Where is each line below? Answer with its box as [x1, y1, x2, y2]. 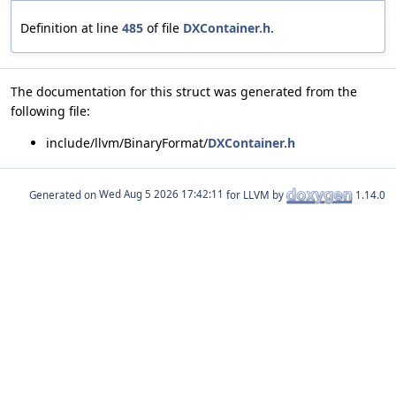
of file [143, 19, 183, 36]
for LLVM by [224, 187, 286, 202]
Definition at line [20, 19, 122, 36]
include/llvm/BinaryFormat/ [46, 133, 208, 151]
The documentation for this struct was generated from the [11, 82, 357, 100]
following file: [11, 102, 90, 119]
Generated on [29, 187, 99, 202]
